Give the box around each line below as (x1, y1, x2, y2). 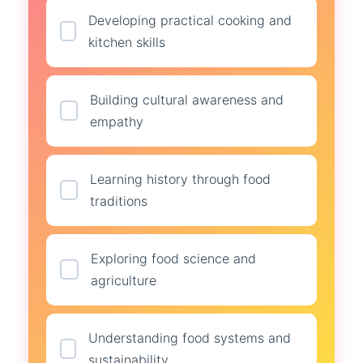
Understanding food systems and (88, 329, 291, 346)
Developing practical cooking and (88, 11, 292, 28)
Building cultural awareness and (89, 91, 284, 108)
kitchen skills (88, 33, 165, 50)
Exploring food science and (90, 250, 256, 267)
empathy (89, 113, 143, 130)
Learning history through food (90, 170, 271, 187)
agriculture (90, 271, 156, 288)
